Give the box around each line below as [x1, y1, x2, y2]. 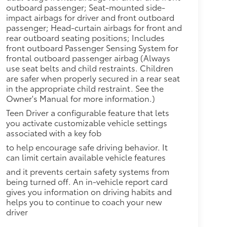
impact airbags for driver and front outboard [6, 11, 174, 23]
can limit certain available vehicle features [6, 150, 166, 163]
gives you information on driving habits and [6, 185, 172, 197]
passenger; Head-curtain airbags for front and [6, 21, 182, 33]
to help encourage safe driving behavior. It [6, 140, 168, 153]
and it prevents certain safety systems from [6, 165, 169, 177]
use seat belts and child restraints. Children [6, 61, 173, 73]
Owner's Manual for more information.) [6, 92, 155, 104]
